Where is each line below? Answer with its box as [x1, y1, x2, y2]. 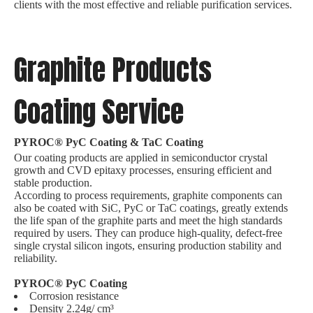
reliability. [14, 252, 57, 264]
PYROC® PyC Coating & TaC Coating [14, 136, 203, 148]
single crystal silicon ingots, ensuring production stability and [14, 239, 282, 252]
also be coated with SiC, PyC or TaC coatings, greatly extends [14, 201, 288, 214]
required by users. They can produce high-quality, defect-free [14, 226, 282, 239]
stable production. [14, 176, 92, 189]
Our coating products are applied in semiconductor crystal [14, 151, 268, 163]
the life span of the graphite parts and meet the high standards [14, 214, 282, 226]
